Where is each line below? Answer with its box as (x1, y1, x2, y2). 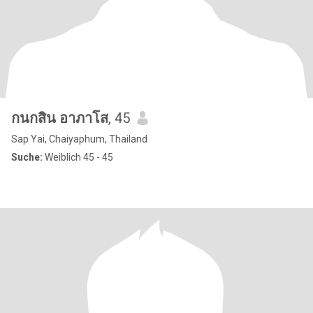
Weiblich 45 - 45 (43, 152, 113, 163)
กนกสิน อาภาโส (11, 110, 108, 126)
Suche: (11, 152, 43, 163)
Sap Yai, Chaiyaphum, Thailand (11, 133, 147, 145)
